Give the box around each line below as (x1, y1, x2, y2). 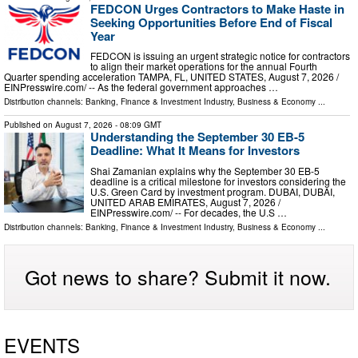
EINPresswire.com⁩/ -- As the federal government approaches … (4, 80, 278, 94)
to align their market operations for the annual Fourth (90, 59, 317, 74)
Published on (4, 119, 55, 131)
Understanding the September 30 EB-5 (90, 128, 304, 146)
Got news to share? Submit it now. (25, 261, 331, 291)
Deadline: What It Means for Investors (90, 141, 300, 160)
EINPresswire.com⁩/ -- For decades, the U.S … (90, 205, 287, 219)
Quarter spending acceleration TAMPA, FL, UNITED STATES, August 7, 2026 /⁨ (4, 70, 339, 84)
